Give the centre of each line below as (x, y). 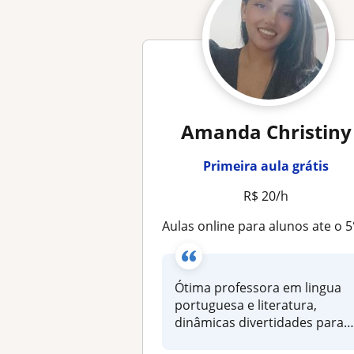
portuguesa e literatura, (246, 305)
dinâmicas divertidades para (260, 322)
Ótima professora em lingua (258, 288)
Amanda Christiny (266, 132)
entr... (192, 340)
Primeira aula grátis (266, 166)
